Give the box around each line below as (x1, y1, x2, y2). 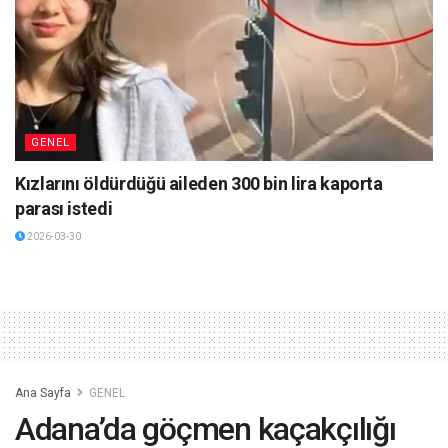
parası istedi (15, 198, 113, 220)
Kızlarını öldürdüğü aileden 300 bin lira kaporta (15, 173, 383, 195)
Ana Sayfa (15, 386, 71, 401)
